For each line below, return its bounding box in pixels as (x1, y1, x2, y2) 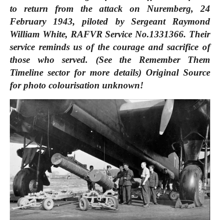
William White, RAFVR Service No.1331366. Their (10, 28, 210, 39)
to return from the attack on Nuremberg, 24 (10, 3, 210, 14)
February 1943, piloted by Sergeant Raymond (10, 16, 210, 27)
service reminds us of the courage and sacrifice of (10, 41, 210, 52)
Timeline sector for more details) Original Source (10, 67, 210, 78)
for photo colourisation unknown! (10, 80, 146, 90)
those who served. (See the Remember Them (10, 54, 210, 65)
